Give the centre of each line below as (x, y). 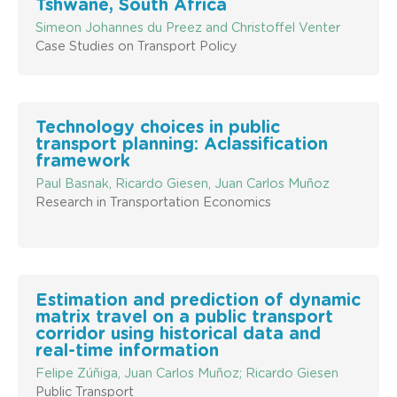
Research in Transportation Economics (153, 202)
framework (83, 161)
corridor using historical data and (178, 334)
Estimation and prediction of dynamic (198, 300)
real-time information (127, 351)
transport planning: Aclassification (182, 144)
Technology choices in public (158, 128)
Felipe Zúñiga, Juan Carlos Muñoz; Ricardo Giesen (187, 373)
